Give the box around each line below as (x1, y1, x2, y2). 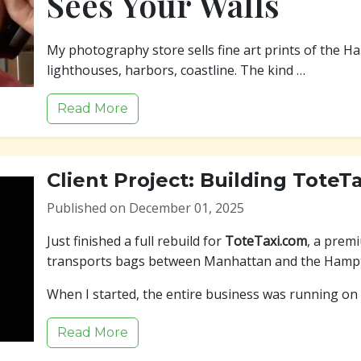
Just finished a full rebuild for (47, 232, 225, 250)
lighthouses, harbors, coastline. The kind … (47, 61, 305, 79)
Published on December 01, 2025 (47, 199, 244, 217)
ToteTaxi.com (225, 232, 307, 250)
